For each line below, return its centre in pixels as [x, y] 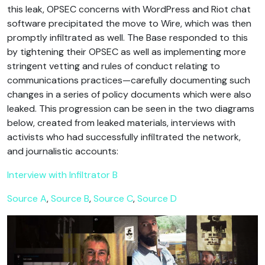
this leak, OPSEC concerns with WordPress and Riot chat [129, 9]
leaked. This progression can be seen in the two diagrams [131, 109]
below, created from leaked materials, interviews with [121, 123]
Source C [113, 199]
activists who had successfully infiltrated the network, [124, 137]
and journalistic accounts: [63, 151]
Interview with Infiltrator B [62, 175]
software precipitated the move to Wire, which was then [129, 24]
